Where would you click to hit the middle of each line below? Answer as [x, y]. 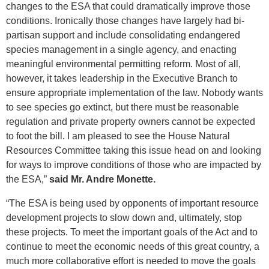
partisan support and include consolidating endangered [123, 35]
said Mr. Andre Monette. [102, 180]
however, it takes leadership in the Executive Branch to [122, 79]
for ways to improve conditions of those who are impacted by [134, 165]
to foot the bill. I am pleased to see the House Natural [118, 136]
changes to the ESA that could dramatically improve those [128, 7]
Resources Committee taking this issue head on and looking [134, 151]
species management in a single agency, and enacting [121, 50]
